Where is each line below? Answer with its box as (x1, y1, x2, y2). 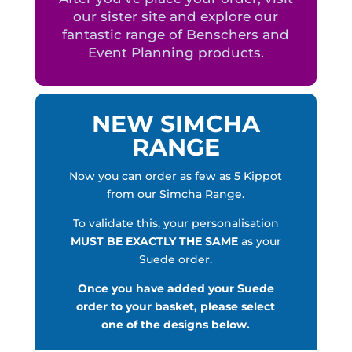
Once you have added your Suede (77, 281, 274, 296)
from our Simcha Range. (107, 187, 245, 202)
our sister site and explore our (73, 9, 279, 25)
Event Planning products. (87, 45, 264, 61)
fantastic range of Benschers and (62, 27, 290, 43)
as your (237, 234, 281, 249)
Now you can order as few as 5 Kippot (69, 169, 283, 184)
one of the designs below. (101, 317, 251, 332)
